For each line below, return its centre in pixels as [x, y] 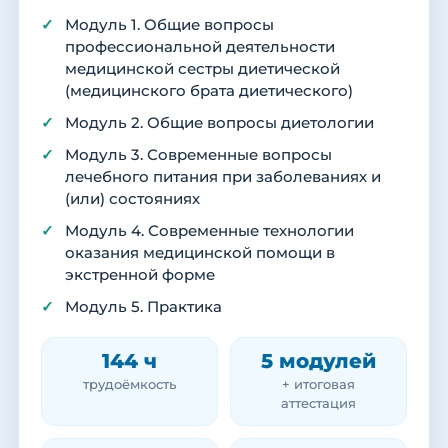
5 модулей [318, 361]
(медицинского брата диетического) [209, 91]
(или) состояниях [132, 199]
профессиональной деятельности [200, 47]
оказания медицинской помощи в [200, 253]
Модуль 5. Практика [143, 307]
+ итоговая [318, 385]
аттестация [318, 404]
